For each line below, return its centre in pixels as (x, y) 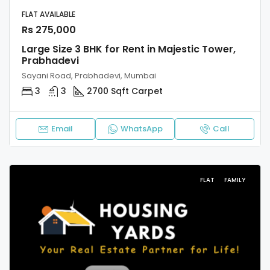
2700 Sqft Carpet (125, 91)
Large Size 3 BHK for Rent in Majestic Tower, (129, 49)
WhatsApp (141, 129)
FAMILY (235, 180)
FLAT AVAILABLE (49, 14)
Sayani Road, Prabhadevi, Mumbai (89, 76)
